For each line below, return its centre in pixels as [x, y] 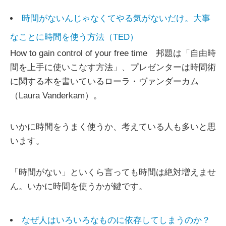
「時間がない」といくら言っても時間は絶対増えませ [113, 173]
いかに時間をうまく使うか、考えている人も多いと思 [113, 127]
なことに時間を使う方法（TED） [74, 37]
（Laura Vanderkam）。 [56, 96]
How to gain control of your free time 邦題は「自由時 [113, 53]
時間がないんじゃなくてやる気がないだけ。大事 [116, 19]
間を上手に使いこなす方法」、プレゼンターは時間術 [113, 68]
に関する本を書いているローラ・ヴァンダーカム [104, 82]
